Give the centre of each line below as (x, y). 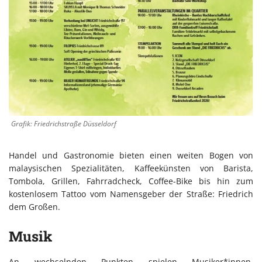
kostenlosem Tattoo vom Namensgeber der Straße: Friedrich (131, 194)
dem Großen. (35, 207)
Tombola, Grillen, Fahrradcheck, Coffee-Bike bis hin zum (131, 181)
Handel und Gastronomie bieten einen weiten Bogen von (131, 156)
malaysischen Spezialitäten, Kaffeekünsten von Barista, (131, 168)
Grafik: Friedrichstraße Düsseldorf (64, 124)
